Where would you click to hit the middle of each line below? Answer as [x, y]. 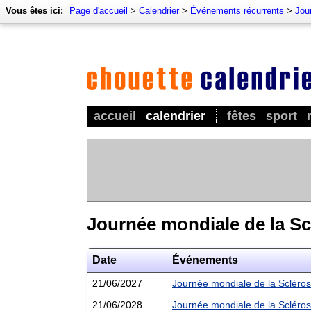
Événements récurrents [237, 11]
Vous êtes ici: [34, 11]
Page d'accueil [99, 11]
